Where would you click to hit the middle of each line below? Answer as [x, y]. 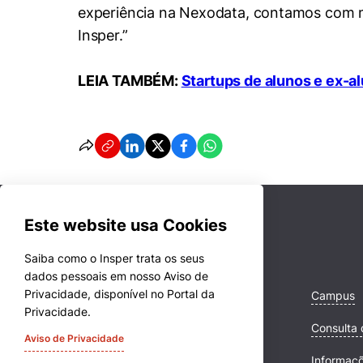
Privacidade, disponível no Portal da [120, 294]
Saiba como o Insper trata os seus [114, 258]
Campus [333, 295]
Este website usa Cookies [126, 225]
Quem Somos [113, 327]
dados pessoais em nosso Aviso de [116, 276]
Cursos [96, 295]
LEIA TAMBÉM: [130, 81]
